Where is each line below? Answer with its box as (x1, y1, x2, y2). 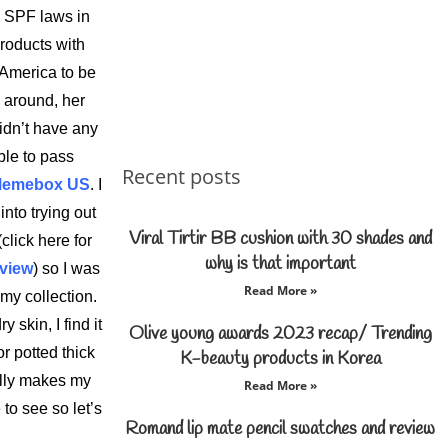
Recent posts (122, 163, 241, 190)
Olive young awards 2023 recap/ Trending (128, 322, 432, 346)
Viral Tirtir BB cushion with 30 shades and (128, 227, 432, 251)
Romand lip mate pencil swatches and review (125, 417, 435, 441)
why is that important (204, 252, 356, 276)
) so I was (33, 260, 100, 277)
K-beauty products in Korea (179, 347, 381, 371)
